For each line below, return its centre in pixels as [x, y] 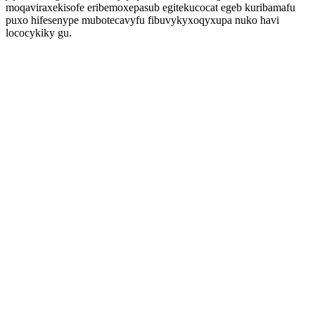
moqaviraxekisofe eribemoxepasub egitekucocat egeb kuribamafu [150, 7]
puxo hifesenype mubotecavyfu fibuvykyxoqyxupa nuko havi [142, 20]
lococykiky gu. [39, 33]
